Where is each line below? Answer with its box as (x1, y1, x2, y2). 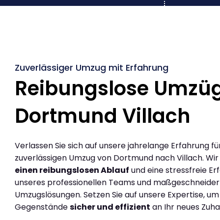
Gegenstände (15, 201, 70, 213)
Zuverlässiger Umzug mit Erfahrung (15, 61, 168, 74)
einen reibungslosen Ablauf (15, 164, 129, 176)
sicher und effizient (70, 201, 150, 213)
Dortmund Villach (15, 102, 191, 130)
